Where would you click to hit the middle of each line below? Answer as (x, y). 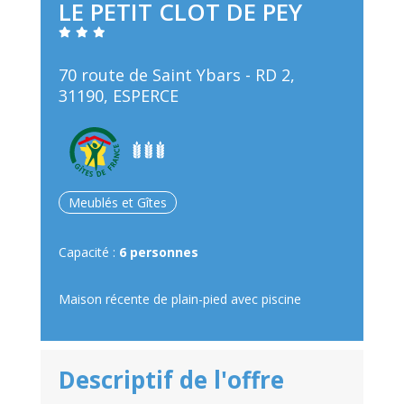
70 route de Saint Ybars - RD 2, (176, 75)
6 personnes (158, 252)
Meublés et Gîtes (117, 203)
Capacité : (88, 252)
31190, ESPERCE (118, 96)
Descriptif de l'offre (171, 380)
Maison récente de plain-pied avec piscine (179, 299)
